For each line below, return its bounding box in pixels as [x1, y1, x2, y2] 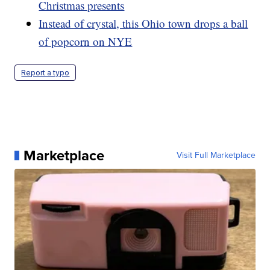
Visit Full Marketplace [176, 148, 256, 162]
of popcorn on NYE [39, 33, 133, 49]
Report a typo [21, 67, 70, 77]
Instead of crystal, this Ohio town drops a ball [39, 15, 248, 31]
